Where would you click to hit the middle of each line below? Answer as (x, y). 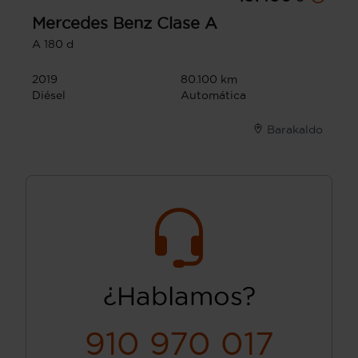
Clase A (187, 24)
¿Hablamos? (179, 296)
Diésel (49, 95)
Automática (213, 95)
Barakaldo (295, 130)
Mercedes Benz (92, 24)
